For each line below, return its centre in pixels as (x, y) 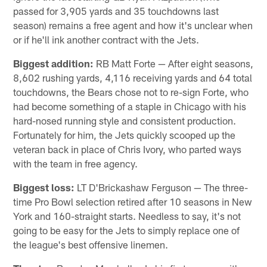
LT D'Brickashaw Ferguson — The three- (162, 187)
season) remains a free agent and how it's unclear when (133, 25)
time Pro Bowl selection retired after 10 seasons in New (133, 202)
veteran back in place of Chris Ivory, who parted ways (128, 149)
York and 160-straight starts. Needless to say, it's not (127, 216)
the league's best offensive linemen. (91, 245)
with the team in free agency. (76, 164)
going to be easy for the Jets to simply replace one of (127, 230)
